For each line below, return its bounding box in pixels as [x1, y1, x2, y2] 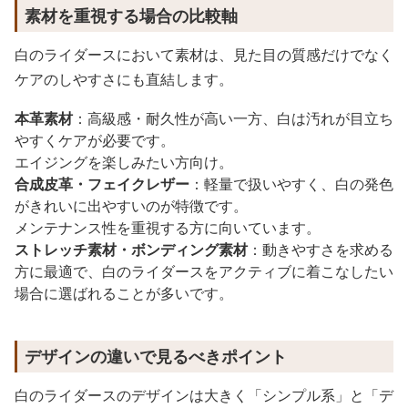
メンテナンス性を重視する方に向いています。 [15, 218, 321, 238]
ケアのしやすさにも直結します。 [15, 69, 233, 89]
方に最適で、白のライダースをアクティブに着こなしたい [15, 261, 393, 281]
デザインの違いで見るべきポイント [25, 345, 287, 367]
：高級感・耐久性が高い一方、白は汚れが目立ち [73, 108, 393, 128]
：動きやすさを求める [248, 240, 393, 260]
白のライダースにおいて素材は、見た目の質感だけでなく [15, 45, 393, 65]
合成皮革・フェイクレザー [15, 174, 189, 194]
